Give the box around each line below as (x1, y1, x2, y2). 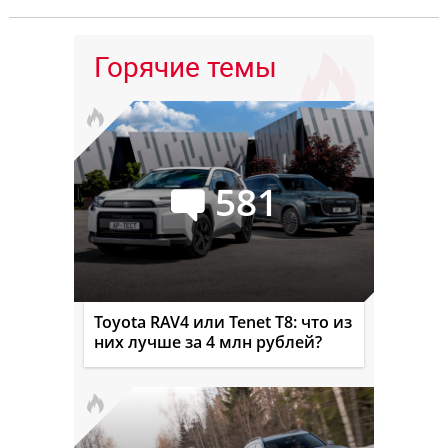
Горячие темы (94, 51, 277, 85)
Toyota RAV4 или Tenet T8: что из (94, 311, 352, 334)
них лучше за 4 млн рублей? (94, 331, 322, 354)
